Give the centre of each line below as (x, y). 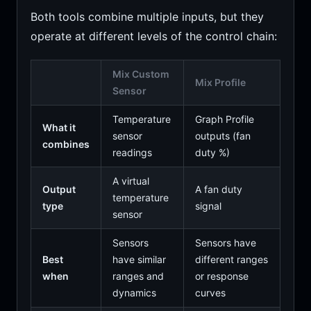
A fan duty (218, 189)
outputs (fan (222, 136)
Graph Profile (224, 119)
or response (221, 276)
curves (210, 293)
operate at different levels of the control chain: (153, 36)
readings (132, 152)
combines (66, 144)
